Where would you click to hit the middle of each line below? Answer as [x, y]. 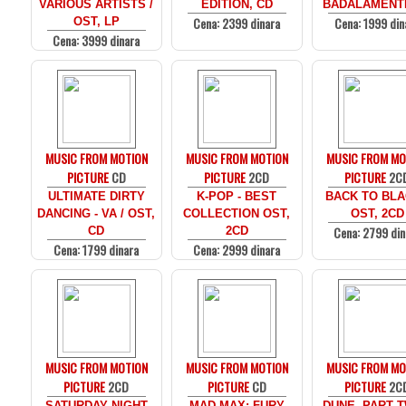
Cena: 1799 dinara [97, 250]
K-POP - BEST [237, 196]
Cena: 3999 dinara [97, 40]
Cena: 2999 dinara [237, 250]
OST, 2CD [377, 213]
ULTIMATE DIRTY [97, 196]
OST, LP [97, 21]
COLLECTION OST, [237, 213]
